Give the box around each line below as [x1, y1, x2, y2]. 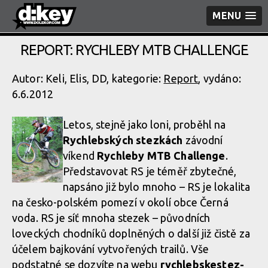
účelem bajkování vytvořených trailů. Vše [12, 243, 209, 255]
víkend [63, 150, 98, 162]
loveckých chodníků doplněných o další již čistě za [12, 227, 251, 239]
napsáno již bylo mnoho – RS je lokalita [63, 181, 251, 193]
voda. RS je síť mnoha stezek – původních [12, 212, 211, 224]
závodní [182, 134, 223, 146]
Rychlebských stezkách [63, 134, 183, 146]
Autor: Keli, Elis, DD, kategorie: [12, 72, 164, 84]
